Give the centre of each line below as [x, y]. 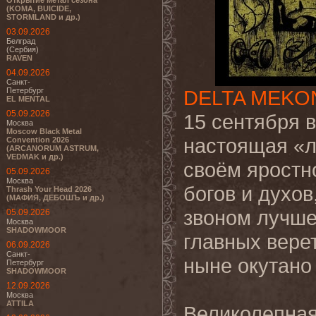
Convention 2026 [38, 140]
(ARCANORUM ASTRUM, [53, 148]
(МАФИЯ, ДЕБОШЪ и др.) [55, 197]
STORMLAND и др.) [43, 17]
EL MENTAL [28, 99]
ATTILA [20, 303]
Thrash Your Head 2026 [49, 189]
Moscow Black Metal [44, 131]
